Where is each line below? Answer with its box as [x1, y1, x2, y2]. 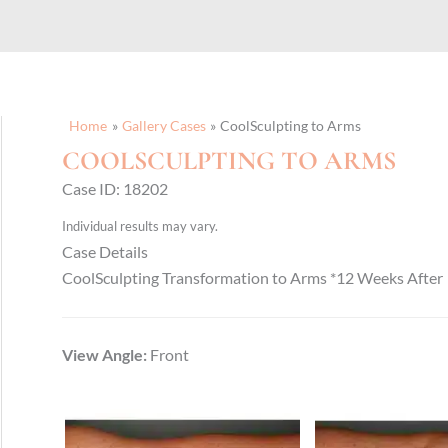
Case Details [62, 242, 149, 262]
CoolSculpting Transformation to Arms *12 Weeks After [62, 268, 444, 288]
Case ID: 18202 [62, 179, 169, 199]
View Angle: [62, 345, 148, 365]
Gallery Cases [121, 117, 206, 135]
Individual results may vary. [62, 218, 219, 235]
